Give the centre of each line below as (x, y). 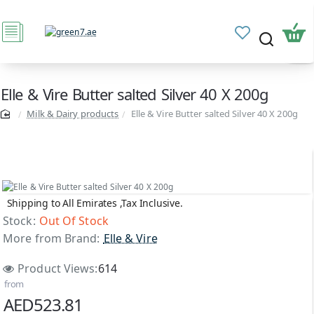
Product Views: (58, 268)
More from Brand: (52, 238)
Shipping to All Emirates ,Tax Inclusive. (95, 203)
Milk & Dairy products (73, 114)
